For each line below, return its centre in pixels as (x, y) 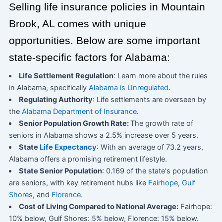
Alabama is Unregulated (128, 87)
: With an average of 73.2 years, (150, 147)
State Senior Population (61, 171)
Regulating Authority (56, 99)
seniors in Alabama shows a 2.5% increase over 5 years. (103, 135)
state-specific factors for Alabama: (89, 57)
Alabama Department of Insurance (79, 111)
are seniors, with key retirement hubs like (78, 183)
